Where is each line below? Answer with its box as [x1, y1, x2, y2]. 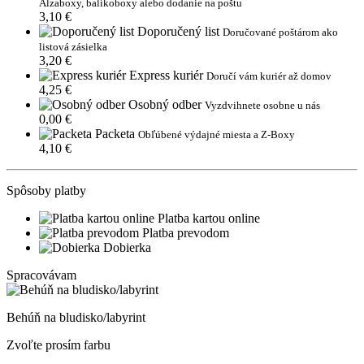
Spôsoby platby [6, 184, 86, 198]
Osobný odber [128, 97, 201, 112]
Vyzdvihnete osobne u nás [205, 99, 320, 112]
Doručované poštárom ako [223, 26, 338, 39]
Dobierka [103, 240, 151, 255]
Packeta [95, 127, 135, 141]
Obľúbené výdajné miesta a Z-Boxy [138, 128, 295, 141]
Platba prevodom [142, 226, 229, 240]
